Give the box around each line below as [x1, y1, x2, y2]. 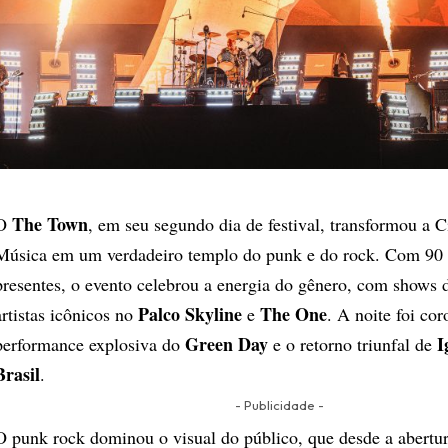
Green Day [185, 330, 268, 357]
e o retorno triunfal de [268, 331, 437, 356]
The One [260, 300, 327, 327]
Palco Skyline [138, 300, 242, 327]
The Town [12, 210, 88, 237]
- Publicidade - [234, 396, 324, 413]
